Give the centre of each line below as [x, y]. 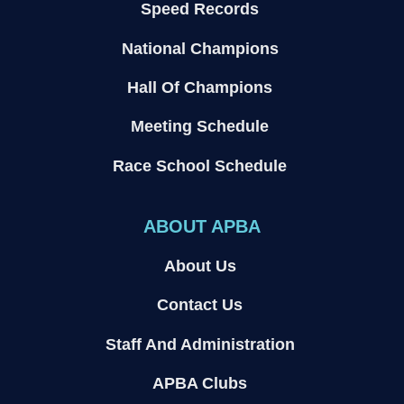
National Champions [200, 48]
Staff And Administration [200, 344]
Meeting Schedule [200, 127]
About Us [200, 266]
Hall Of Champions [200, 88]
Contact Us [200, 305]
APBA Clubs [200, 384]
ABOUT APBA [202, 226]
